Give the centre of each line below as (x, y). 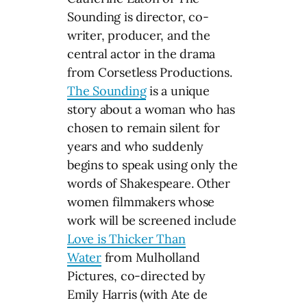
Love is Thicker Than (126, 238)
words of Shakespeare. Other (149, 183)
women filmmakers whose (141, 201)
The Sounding (107, 90)
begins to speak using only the (152, 164)
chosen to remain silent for (144, 127)
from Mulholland (150, 257)
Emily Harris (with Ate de (137, 294)
